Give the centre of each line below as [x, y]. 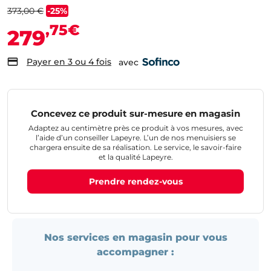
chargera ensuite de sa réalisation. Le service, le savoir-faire [135, 147]
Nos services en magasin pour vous [135, 237]
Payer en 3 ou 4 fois [69, 62]
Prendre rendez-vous [135, 181]
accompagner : [135, 252]
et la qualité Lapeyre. [135, 157]
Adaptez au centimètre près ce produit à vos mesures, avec [135, 128]
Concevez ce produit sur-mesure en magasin [135, 113]
